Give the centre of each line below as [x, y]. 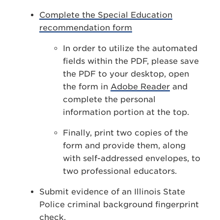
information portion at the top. [126, 112]
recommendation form [86, 28]
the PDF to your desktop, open [126, 74]
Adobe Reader [140, 87]
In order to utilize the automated [130, 48]
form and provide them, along [124, 146]
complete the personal [109, 99]
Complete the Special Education [106, 15]
